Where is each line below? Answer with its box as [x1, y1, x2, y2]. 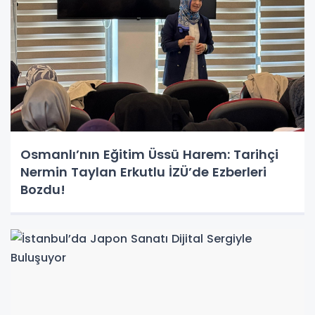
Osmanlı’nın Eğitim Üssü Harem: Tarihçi [20, 146, 278, 164]
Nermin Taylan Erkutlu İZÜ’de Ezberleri [20, 163, 266, 181]
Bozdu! [20, 181, 65, 199]
